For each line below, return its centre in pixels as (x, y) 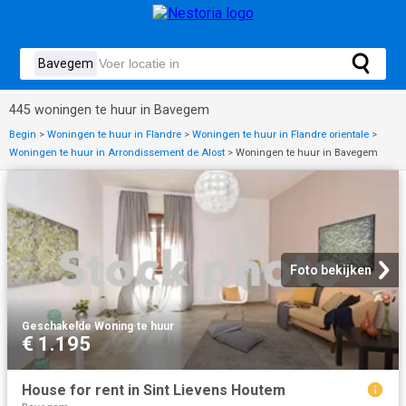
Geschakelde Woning (77, 326)
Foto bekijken (331, 270)
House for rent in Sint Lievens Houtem (154, 390)
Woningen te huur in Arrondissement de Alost (117, 153)
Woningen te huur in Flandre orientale (280, 135)
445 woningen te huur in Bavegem (109, 110)
